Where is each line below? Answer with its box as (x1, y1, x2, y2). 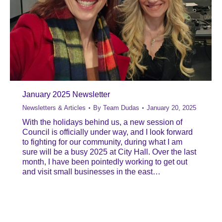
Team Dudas (103, 104, 139, 111)
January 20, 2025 (147, 104, 196, 111)
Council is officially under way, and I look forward (22, 128, 193, 136)
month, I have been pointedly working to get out (22, 158, 187, 166)
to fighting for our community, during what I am (22, 138, 182, 146)
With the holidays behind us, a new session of (22, 118, 182, 126)
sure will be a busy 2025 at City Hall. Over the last (22, 148, 196, 156)
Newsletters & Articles (22, 104, 86, 111)
